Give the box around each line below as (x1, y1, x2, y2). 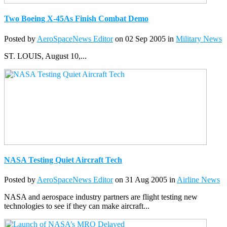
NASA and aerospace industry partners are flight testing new (4, 193, 198, 202)
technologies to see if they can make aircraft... (4, 202, 149, 211)
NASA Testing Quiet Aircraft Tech (4, 155, 122, 164)
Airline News (177, 175, 220, 184)
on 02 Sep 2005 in (113, 34, 176, 43)
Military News (176, 34, 222, 43)
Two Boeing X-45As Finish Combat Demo (4, 14, 148, 23)
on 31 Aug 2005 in (113, 175, 177, 184)
